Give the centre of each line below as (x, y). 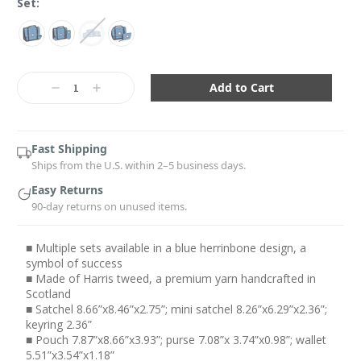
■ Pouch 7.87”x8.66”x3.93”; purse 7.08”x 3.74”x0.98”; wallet (176, 339)
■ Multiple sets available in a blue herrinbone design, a (166, 247)
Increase (112, 89)
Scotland (48, 293)
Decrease (74, 89)
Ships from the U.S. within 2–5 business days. (139, 165)
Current (39, 64)
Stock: (35, 78)
